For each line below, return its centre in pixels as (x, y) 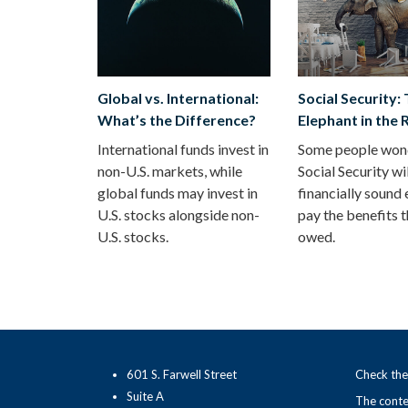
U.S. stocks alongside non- (178, 214)
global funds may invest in (178, 192)
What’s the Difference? (177, 119)
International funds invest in (183, 148)
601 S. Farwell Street (182, 374)
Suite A (145, 396)
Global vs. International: (178, 97)
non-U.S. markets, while (170, 170)
